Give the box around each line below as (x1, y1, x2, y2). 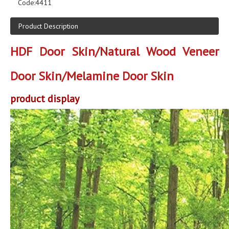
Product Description (18, 21, 78, 31)
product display (10, 92, 79, 105)
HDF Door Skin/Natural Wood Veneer (10, 43, 219, 59)
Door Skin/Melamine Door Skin (10, 68, 174, 84)
